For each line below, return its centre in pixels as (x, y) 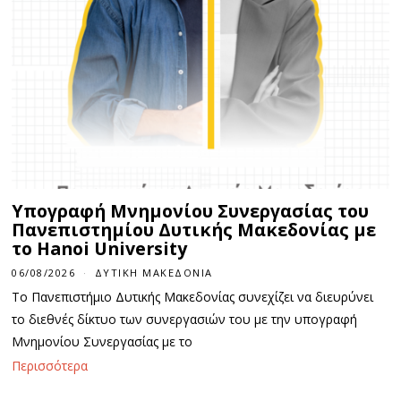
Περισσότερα (50, 366)
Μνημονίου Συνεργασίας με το (102, 341)
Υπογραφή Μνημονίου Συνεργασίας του (191, 211)
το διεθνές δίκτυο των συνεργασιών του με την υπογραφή (185, 319)
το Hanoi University (100, 249)
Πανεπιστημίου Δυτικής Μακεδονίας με (194, 230)
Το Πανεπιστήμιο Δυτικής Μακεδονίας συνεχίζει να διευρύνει (193, 296)
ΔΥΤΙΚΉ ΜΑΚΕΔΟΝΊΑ (154, 272)
